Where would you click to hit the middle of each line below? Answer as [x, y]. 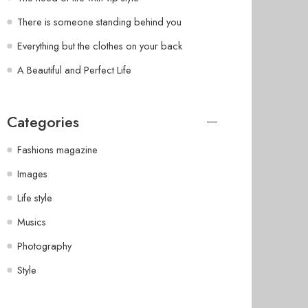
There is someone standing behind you [99, 21]
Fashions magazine [57, 149]
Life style [35, 197]
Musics [32, 221]
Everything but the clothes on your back [100, 45]
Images [32, 173]
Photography [44, 245]
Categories [43, 122]
